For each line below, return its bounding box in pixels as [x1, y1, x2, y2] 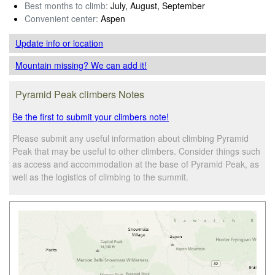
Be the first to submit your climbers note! [12, 110, 169, 123]
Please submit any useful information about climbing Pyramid [12, 131, 249, 144]
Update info [15, 36, 63, 49]
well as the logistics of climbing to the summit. [12, 170, 189, 183]
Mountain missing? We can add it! [15, 58, 147, 71]
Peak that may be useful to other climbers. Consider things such [12, 144, 261, 157]
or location [63, 36, 104, 49]
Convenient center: [25, 12, 98, 25]
